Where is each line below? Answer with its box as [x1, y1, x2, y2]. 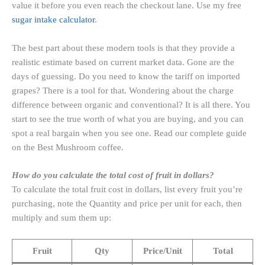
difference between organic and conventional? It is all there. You [12, 99, 250, 109]
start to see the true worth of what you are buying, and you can [12, 114, 244, 124]
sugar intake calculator [12, 15, 95, 25]
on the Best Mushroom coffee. [12, 142, 124, 152]
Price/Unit [143, 245, 182, 256]
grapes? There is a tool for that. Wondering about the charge [12, 85, 234, 95]
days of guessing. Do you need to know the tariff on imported [12, 71, 240, 81]
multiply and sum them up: [12, 213, 111, 223]
